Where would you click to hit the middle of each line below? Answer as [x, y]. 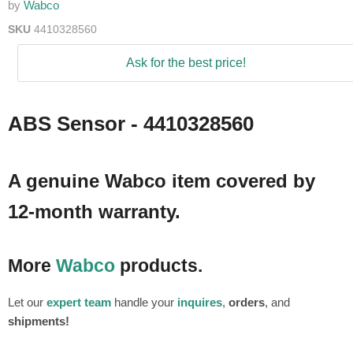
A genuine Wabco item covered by [162, 181]
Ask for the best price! [186, 63]
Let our [27, 303]
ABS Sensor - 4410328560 [131, 124]
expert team [79, 303]
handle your [144, 303]
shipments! [39, 321]
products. [159, 266]
